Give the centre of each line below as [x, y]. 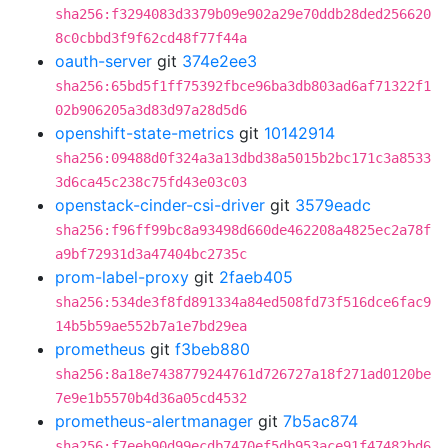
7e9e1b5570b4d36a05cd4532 [151, 398]
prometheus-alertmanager [154, 421]
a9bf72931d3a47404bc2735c [151, 254]
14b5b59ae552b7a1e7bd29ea [151, 326]
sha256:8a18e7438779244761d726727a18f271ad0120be [243, 374]
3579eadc [333, 205]
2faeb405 [256, 277]
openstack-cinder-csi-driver [160, 205]
